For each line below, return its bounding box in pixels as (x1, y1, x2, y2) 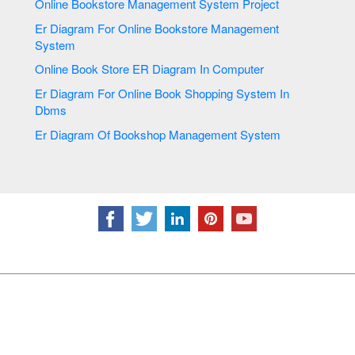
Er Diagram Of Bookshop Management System (113, 125, 284, 143)
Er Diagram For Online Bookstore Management (35, 19, 280, 36)
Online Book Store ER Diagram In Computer (200, 60, 265, 78)
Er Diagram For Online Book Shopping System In (35, 84, 281, 101)
